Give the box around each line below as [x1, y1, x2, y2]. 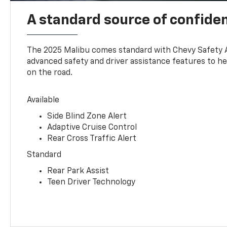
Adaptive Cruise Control [47, 124, 137, 132]
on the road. [27, 69, 73, 78]
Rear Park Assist [47, 167, 109, 176]
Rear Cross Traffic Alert [47, 135, 137, 143]
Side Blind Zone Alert [47, 112, 127, 121]
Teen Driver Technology [47, 178, 136, 187]
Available [27, 96, 60, 105]
